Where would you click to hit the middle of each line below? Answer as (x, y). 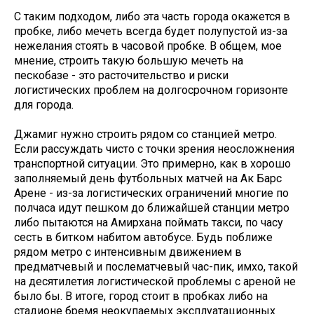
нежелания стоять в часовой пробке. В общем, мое (148, 46)
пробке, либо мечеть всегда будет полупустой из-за (151, 32)
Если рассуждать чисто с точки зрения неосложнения (154, 149)
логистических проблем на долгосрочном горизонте (151, 90)
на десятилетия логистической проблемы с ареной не (155, 282)
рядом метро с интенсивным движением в (128, 252)
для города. (44, 105)
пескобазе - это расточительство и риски (121, 76)
